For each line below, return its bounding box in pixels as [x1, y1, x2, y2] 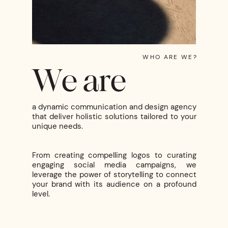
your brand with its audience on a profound [32, 179, 196, 190]
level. [32, 189, 50, 199]
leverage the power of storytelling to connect [32, 169, 196, 180]
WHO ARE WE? [142, 52, 198, 61]
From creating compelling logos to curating [32, 150, 196, 161]
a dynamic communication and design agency [32, 102, 196, 112]
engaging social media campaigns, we [32, 160, 196, 170]
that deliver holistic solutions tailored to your [32, 111, 196, 122]
